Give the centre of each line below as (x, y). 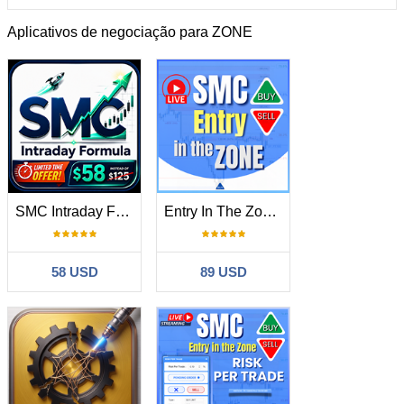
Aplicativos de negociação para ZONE (130, 32)
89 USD (223, 272)
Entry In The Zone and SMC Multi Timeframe (270, 211)
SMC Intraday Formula (123, 211)
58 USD (74, 272)
